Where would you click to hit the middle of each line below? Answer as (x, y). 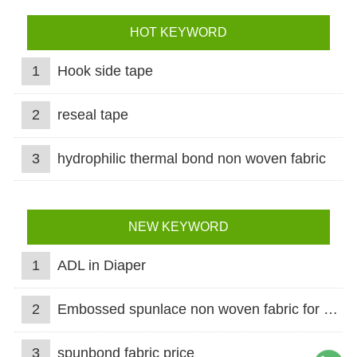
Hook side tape (105, 71)
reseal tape (92, 114)
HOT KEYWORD (178, 33)
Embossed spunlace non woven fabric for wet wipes (190, 310)
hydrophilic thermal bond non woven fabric (191, 158)
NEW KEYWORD (178, 227)
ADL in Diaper (101, 266)
